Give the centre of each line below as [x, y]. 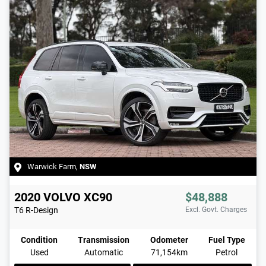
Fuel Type [227, 240]
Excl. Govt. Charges [216, 210]
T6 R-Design [36, 210]
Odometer [169, 240]
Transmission [104, 240]
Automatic [104, 253]
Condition [39, 240]
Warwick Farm [52, 167]
